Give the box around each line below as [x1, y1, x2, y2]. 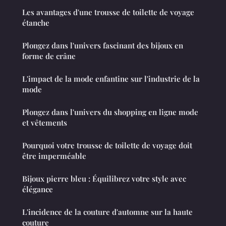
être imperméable [22, 151, 86, 161]
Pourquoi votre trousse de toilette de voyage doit [22, 140, 192, 151]
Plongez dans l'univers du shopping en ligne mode [22, 107, 198, 118]
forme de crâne [22, 51, 76, 62]
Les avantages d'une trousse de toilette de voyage [22, 7, 194, 18]
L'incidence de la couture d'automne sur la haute [22, 207, 193, 217]
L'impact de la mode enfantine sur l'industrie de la [22, 74, 200, 84]
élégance [22, 184, 53, 195]
